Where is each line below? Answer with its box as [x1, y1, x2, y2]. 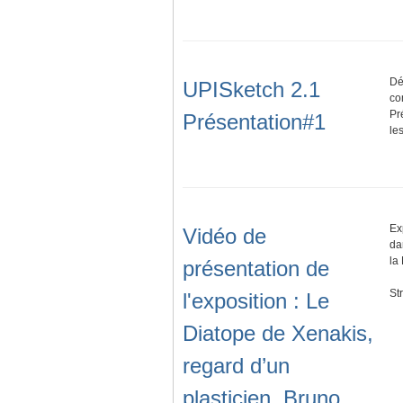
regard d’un [183, 354, 290, 379]
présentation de [183, 256, 329, 282]
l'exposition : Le [183, 289, 329, 314]
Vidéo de [183, 224, 266, 249]
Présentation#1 [183, 110, 326, 135]
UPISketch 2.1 [183, 77, 320, 103]
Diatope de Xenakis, [183, 321, 373, 346]
